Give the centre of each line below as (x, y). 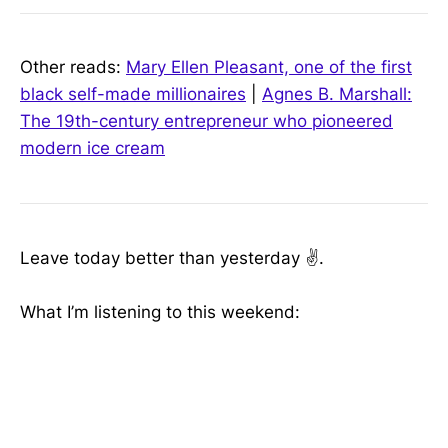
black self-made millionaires (133, 94)
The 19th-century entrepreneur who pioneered (206, 121)
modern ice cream (92, 148)
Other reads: (73, 67)
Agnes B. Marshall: (337, 94)
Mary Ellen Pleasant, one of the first (269, 67)
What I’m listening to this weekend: (160, 312)
